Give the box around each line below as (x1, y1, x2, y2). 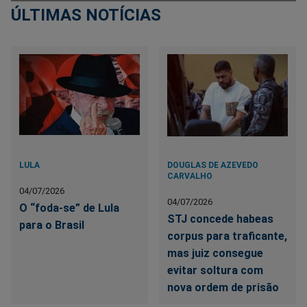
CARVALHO (167, 171, 213, 181)
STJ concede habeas (167, 212, 274, 225)
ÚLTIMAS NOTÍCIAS (11, 5, 161, 25)
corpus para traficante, (167, 229, 288, 243)
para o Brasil (19, 218, 84, 232)
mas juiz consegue (167, 246, 264, 260)
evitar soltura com (167, 263, 264, 277)
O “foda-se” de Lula (19, 201, 119, 214)
